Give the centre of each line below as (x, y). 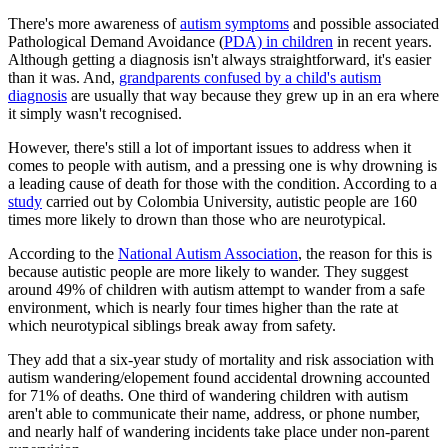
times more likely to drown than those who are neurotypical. (199, 219)
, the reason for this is (365, 253)
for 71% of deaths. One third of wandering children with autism (208, 395)
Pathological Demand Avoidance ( (116, 41)
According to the (63, 253)
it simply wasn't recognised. (95, 113)
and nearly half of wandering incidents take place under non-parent (218, 431)
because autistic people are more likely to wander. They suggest (208, 271)
